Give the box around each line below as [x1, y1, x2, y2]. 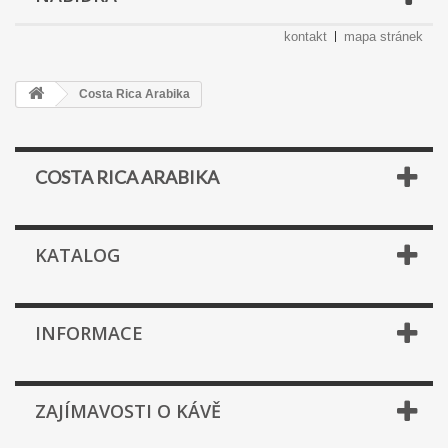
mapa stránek [344, 29, 423, 44]
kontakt [284, 29, 327, 44]
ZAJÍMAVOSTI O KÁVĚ [35, 399, 221, 423]
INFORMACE [35, 321, 143, 345]
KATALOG [35, 243, 120, 267]
